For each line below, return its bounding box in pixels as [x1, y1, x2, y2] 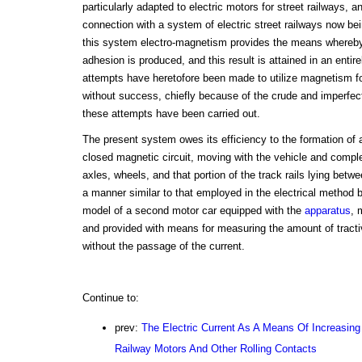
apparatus [304, 204, 351, 217]
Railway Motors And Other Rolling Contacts [114, 343, 317, 356]
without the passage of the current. [82, 240, 245, 253]
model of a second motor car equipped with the [82, 204, 305, 217]
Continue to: [82, 292, 139, 305]
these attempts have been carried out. [82, 107, 260, 120]
